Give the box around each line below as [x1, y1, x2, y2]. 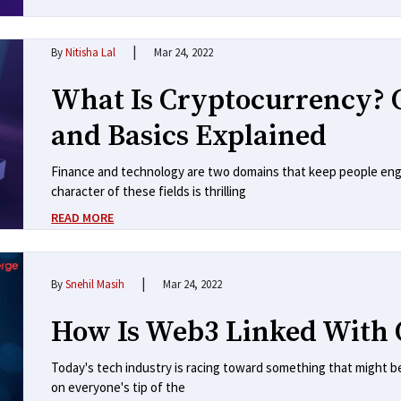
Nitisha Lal [65, 45, 116, 61]
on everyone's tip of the [51, 378, 186, 396]
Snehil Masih [65, 276, 125, 292]
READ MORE [51, 209, 115, 226]
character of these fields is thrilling [51, 183, 247, 200]
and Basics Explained [51, 119, 328, 156]
